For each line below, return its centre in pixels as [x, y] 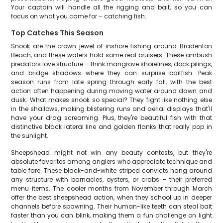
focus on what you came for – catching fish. [79, 16]
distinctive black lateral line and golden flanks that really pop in [111, 127]
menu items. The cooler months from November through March [111, 188]
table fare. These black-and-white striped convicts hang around [111, 170]
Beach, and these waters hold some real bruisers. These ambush [111, 55]
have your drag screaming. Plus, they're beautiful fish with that [111, 118]
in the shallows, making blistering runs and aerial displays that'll [111, 109]
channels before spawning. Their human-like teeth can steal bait [111, 206]
